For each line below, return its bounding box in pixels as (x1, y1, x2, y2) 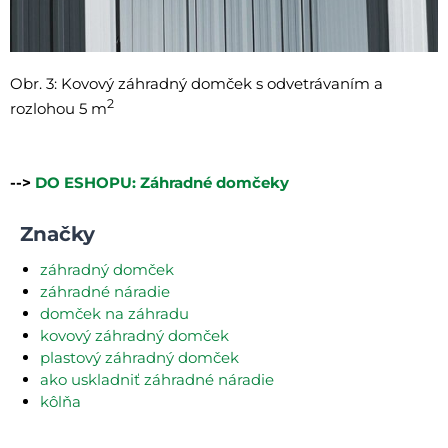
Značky (20, 221, 95, 246)
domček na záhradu (40, 303, 189, 323)
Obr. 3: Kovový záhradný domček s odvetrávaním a (10, 73, 383, 93)
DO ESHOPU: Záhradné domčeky (35, 172, 289, 192)
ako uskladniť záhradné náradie (40, 369, 274, 389)
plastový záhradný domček (40, 347, 239, 367)
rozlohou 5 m (10, 98, 107, 118)
